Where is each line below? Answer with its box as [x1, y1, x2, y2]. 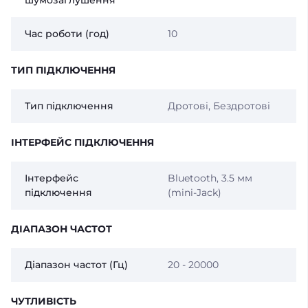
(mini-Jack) [167, 186, 221, 199]
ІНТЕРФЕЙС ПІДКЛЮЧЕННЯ [11, 136, 154, 149]
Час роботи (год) [25, 27, 109, 41]
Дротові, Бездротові [167, 100, 270, 113]
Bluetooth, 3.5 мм [167, 172, 252, 185]
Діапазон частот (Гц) [25, 258, 128, 272]
